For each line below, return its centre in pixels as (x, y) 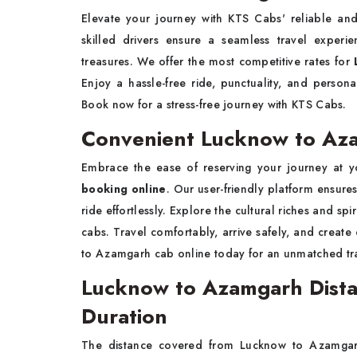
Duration (124, 317)
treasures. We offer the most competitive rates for (218, 62)
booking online (124, 189)
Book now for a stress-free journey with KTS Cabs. (214, 105)
